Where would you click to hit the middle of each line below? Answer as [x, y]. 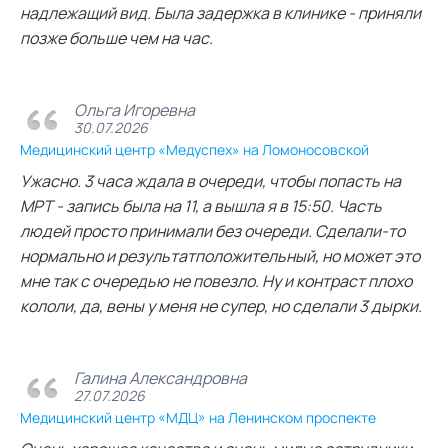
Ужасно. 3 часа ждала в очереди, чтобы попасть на [210, 181]
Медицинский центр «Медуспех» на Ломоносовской [194, 150]
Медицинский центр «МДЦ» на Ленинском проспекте [198, 418]
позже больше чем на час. [116, 38]
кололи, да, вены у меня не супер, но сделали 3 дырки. [221, 306]
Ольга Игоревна [134, 109]
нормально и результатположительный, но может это [220, 256]
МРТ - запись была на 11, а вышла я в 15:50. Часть [201, 206]
